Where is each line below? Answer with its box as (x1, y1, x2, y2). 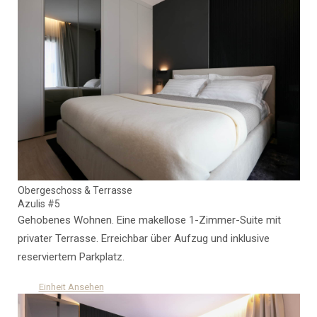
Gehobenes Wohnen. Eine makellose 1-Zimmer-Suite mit (17, 214, 281, 227)
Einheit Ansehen (38, 282, 104, 293)
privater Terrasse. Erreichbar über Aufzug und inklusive (17, 232, 270, 246)
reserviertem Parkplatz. (17, 250, 125, 264)
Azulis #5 (17, 198, 60, 210)
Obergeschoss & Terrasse (17, 185, 132, 197)
